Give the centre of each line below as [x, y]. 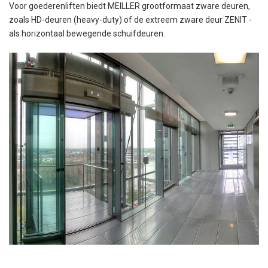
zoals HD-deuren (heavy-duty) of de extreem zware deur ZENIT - [130, 20]
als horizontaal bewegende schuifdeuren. [87, 34]
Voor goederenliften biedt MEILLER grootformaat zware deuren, [130, 6]
